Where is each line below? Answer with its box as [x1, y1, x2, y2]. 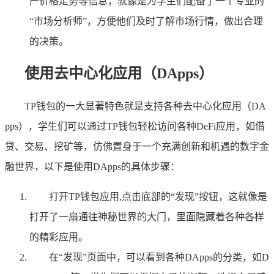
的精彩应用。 [29, 232, 88, 243]
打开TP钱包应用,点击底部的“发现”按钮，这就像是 [49, 191, 267, 202]
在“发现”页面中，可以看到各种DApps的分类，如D [49, 252, 269, 263]
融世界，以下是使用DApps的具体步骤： [5, 161, 180, 172]
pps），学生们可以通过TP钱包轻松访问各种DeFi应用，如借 [5, 121, 265, 132]
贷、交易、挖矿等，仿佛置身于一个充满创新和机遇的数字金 [5, 141, 269, 152]
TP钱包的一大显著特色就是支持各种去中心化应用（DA [24, 101, 266, 112]
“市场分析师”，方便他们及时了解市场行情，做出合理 [29, 16, 263, 27]
